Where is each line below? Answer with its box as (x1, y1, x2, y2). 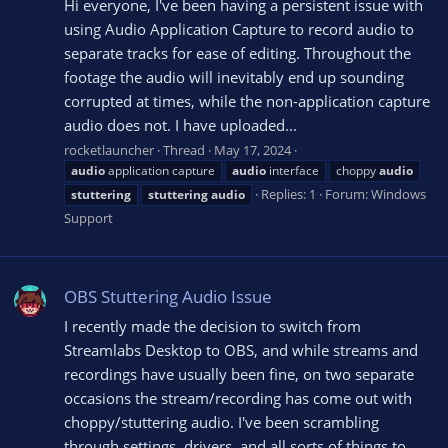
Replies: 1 (261, 185, 316, 204)
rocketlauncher (64, 141, 154, 160)
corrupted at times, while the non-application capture (64, 90, 430, 111)
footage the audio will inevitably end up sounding (64, 66, 404, 87)
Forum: (325, 185, 371, 204)
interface (266, 162, 319, 180)
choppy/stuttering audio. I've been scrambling (64, 411, 379, 432)
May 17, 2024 (214, 141, 291, 160)
